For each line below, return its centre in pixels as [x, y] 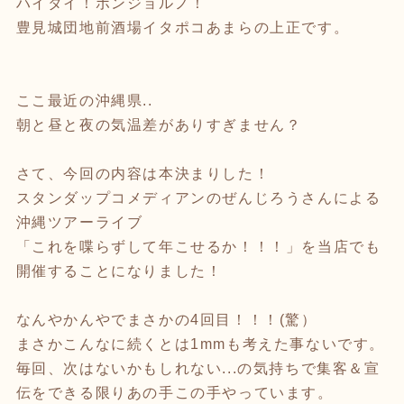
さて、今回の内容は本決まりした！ [143, 173]
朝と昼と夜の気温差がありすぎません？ [159, 124]
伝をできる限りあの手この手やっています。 [174, 392]
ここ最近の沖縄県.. [84, 100]
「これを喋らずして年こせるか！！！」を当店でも [198, 246]
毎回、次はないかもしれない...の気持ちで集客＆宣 [198, 368]
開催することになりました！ [119, 271]
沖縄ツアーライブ [79, 222]
